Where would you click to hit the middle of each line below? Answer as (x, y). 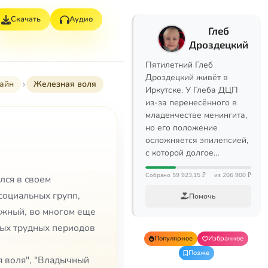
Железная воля (65, 84)
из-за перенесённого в (191, 103)
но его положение (182, 128)
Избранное (226, 238)
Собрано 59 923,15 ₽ (176, 175)
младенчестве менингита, (196, 115)
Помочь (202, 196)
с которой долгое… (182, 153)
